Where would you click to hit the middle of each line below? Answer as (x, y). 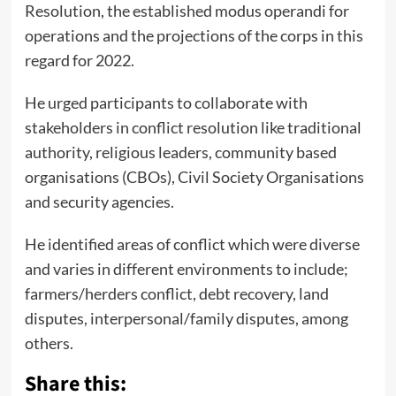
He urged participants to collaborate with (166, 102)
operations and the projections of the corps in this (194, 35)
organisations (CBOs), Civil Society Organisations (194, 176)
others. (49, 343)
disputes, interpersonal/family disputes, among (186, 318)
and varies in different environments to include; (186, 268)
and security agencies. (99, 201)
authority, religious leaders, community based (180, 152)
